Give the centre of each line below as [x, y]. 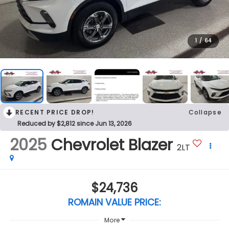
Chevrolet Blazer [112, 145]
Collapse [205, 112]
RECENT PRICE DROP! [55, 112]
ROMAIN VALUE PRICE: [114, 202]
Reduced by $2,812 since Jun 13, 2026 [75, 124]
